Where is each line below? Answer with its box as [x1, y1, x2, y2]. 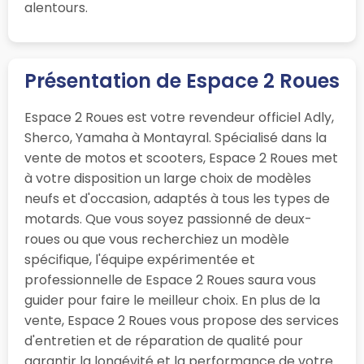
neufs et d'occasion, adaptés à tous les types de [24, 189, 330, 209]
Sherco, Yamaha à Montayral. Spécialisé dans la [24, 128, 327, 148]
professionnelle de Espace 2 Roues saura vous [24, 271, 316, 290]
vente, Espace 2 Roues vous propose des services [24, 311, 339, 331]
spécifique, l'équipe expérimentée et [24, 250, 255, 270]
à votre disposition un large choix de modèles [24, 169, 311, 188]
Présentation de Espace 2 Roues [24, 67, 340, 95]
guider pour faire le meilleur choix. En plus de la [24, 291, 320, 310]
